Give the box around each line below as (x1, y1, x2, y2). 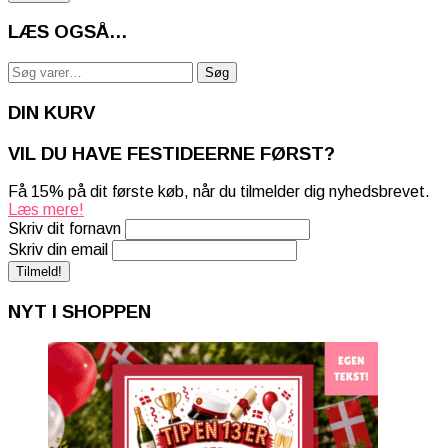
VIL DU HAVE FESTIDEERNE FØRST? (8, 142, 335, 164)
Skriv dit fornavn (8, 220, 121, 238)
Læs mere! (8, 201, 84, 219)
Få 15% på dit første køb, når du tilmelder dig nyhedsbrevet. (8, 183, 430, 201)
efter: (7, 79, 46, 97)
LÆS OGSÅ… (8, 21, 128, 43)
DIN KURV (8, 101, 95, 123)
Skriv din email (8, 241, 108, 259)
